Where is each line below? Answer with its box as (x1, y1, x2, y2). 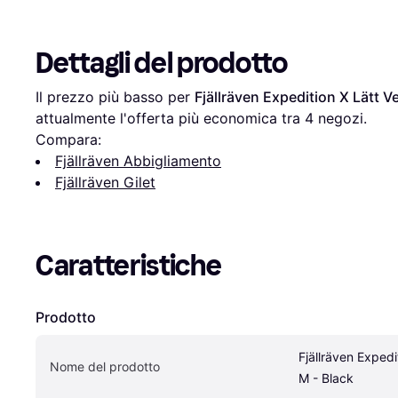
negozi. (314, 109, 367, 128)
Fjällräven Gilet (55, 173, 155, 192)
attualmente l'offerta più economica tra (36, 109, 305, 128)
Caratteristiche (36, 249, 222, 283)
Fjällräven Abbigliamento (55, 152, 221, 171)
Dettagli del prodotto (36, 46, 288, 81)
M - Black (298, 370, 354, 386)
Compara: (36, 131, 101, 149)
